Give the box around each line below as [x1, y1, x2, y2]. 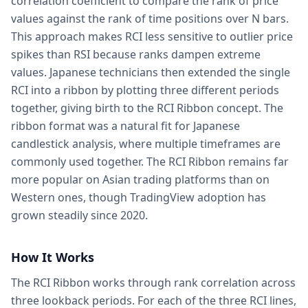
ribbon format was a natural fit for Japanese [11, 118, 240, 133]
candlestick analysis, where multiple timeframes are [11, 136, 280, 151]
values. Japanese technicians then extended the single [11, 65, 290, 80]
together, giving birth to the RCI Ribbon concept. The [11, 100, 283, 115]
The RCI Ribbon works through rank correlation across [11, 275, 296, 290]
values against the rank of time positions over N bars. [11, 11, 289, 26]
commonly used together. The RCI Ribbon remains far [11, 154, 289, 169]
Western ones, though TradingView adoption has [11, 190, 266, 205]
